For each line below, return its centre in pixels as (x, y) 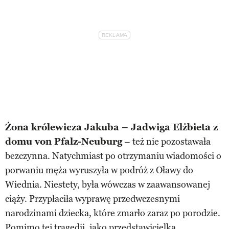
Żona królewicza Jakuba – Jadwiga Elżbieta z (111, 127)
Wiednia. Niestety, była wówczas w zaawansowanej (108, 184)
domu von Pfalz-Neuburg (64, 141)
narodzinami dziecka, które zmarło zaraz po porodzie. (113, 213)
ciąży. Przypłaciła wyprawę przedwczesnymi (93, 199)
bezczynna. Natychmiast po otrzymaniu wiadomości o (113, 156)
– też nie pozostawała (166, 141)
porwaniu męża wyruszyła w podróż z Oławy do (99, 170)
